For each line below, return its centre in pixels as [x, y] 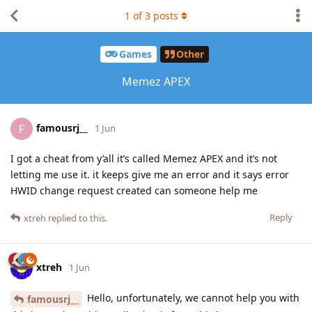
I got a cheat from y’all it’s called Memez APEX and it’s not [144, 158]
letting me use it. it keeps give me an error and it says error [150, 174]
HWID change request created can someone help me [134, 190]
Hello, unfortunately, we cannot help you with [192, 297]
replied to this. [77, 218]
